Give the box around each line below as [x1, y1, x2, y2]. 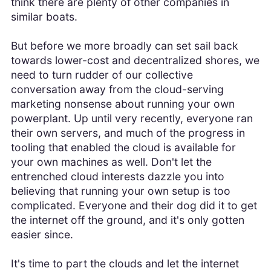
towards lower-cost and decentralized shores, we [10, 54, 260, 67]
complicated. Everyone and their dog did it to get [10, 199, 257, 212]
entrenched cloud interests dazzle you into [10, 170, 224, 183]
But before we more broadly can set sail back [10, 39, 238, 53]
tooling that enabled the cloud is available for [10, 141, 236, 154]
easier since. [10, 228, 73, 241]
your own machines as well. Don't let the [10, 155, 212, 169]
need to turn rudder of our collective [10, 68, 193, 82]
